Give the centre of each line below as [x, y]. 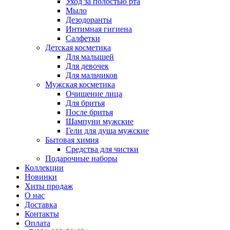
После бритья [89, 112]
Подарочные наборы [81, 158]
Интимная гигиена [99, 29]
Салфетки [83, 38]
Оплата [37, 223]
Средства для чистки [102, 149]
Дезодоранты [89, 20]
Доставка [41, 205]
